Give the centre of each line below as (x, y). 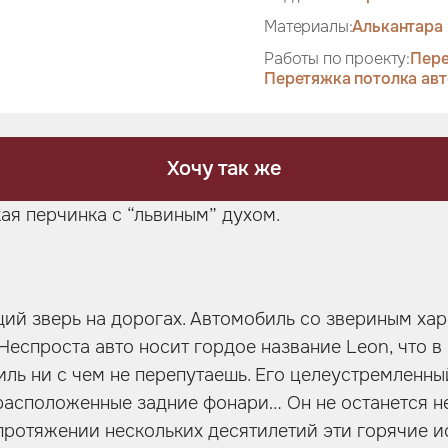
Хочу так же (224, 168)
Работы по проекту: (337, 58)
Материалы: (308, 26)
